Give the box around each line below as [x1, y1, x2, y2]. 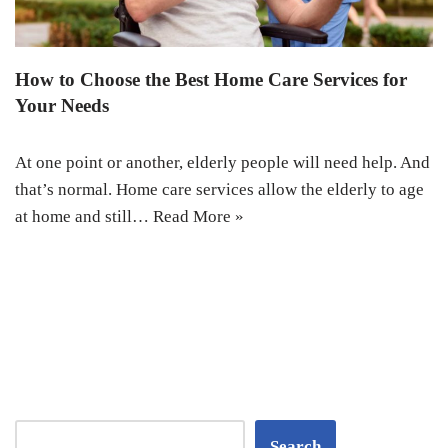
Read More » [153, 206, 244, 226]
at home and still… [15, 206, 153, 226]
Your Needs [15, 94, 109, 116]
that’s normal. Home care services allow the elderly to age [15, 179, 424, 199]
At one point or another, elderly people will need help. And [15, 152, 430, 172]
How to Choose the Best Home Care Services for [15, 68, 407, 90]
